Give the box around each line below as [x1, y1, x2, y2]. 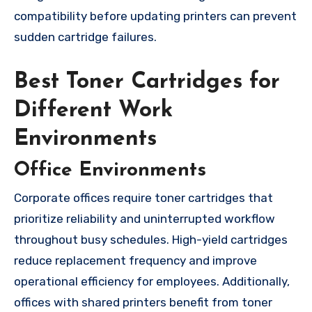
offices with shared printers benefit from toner [14, 295, 272, 310]
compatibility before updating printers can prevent [14, 8, 297, 23]
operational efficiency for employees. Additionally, [14, 274, 290, 289]
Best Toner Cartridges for [14, 70, 280, 93]
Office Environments [14, 160, 206, 180]
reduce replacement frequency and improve [14, 253, 257, 268]
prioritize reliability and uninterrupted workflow [14, 212, 275, 226]
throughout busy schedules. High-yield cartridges [14, 233, 288, 247]
